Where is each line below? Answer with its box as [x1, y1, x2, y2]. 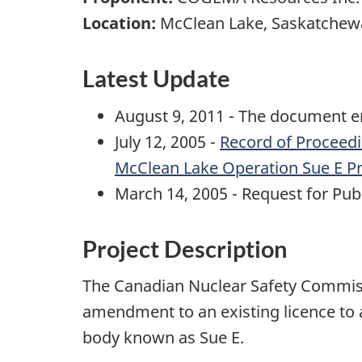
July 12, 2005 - [115, 130, 220, 153]
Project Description [82, 234, 287, 263]
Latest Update [82, 64, 230, 93]
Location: [82, 12, 156, 35]
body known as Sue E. [82, 326, 244, 349]
